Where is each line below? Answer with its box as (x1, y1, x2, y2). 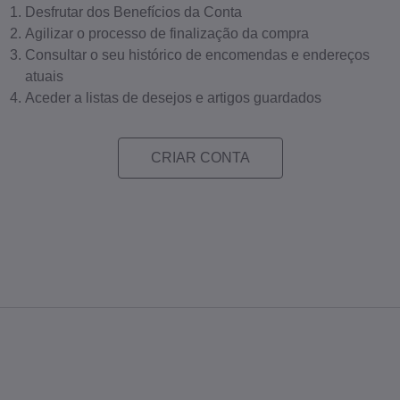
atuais (25, 68, 64, 84)
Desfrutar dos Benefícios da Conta (25, 4, 243, 20)
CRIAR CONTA (150, 149, 250, 165)
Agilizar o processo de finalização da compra (25, 25, 310, 41)
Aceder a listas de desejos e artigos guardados (25, 89, 322, 105)
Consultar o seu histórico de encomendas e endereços (25, 46, 371, 62)
